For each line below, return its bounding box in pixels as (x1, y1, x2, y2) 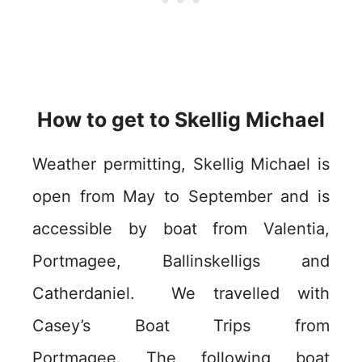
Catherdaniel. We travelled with (32, 283, 330, 303)
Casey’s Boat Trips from (32, 315, 330, 335)
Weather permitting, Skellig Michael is (32, 154, 330, 174)
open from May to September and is (32, 186, 330, 206)
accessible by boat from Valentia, (32, 218, 330, 238)
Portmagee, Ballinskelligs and (32, 250, 330, 271)
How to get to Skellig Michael (37, 107, 325, 132)
